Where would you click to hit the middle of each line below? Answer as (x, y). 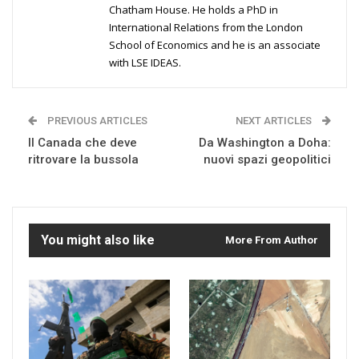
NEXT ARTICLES (275, 120)
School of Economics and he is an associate (215, 44)
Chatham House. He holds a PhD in (194, 9)
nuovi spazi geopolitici (267, 159)
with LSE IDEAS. (145, 62)
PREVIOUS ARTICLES (96, 120)
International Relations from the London (206, 27)
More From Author (272, 240)
